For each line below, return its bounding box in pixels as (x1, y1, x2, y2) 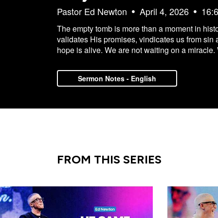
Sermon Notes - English (78, 73, 157, 84)
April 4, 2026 (140, 5, 189, 18)
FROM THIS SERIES (57, 152, 162, 167)
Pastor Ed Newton (57, 5, 127, 18)
